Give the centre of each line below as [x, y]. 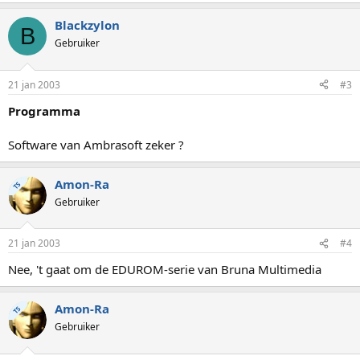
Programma [44, 110]
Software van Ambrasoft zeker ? [96, 144]
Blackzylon [87, 25]
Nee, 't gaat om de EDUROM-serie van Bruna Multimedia [165, 269]
